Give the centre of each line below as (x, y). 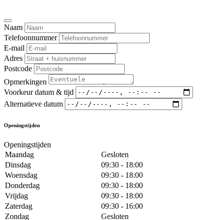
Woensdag (21, 175)
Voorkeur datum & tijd (39, 92)
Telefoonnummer (30, 37)
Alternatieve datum (33, 104)
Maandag (19, 154)
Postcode (18, 68)
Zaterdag (19, 206)
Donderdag (22, 185)
